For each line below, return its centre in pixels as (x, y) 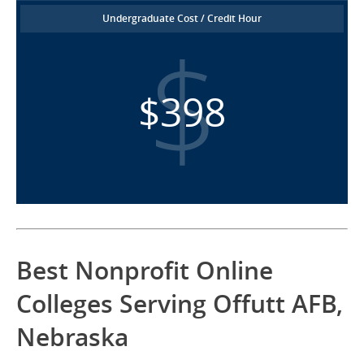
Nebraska (72, 338)
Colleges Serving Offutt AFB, (180, 304)
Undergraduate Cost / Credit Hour (182, 19)
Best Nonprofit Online (145, 271)
